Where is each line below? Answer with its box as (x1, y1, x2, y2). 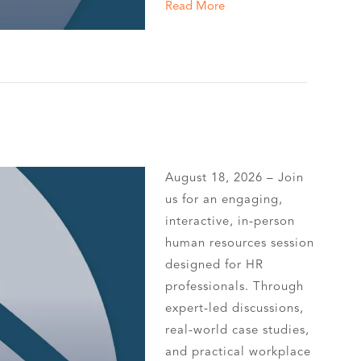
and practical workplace (165, 344, 312, 359)
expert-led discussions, (165, 301, 305, 315)
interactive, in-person (165, 214, 296, 228)
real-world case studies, (165, 322, 310, 337)
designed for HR (165, 257, 264, 272)
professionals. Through (165, 279, 305, 293)
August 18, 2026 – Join (165, 170, 305, 185)
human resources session (165, 235, 315, 250)
